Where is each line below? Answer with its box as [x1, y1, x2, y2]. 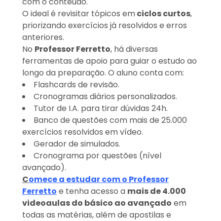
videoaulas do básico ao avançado [22, 197, 172, 209]
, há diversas [110, 43, 158, 55]
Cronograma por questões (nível [33, 150, 161, 162]
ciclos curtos [135, 8, 190, 20]
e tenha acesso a [56, 185, 127, 197]
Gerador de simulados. [33, 138, 122, 150]
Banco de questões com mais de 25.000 [33, 114, 187, 126]
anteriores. [22, 32, 66, 43]
